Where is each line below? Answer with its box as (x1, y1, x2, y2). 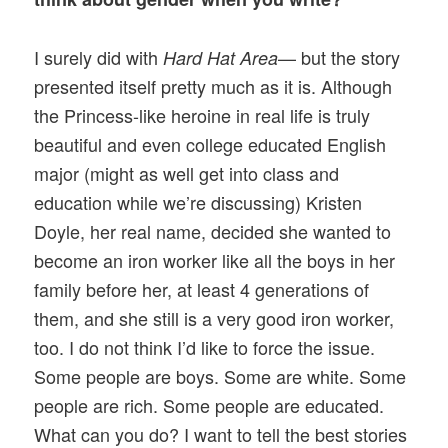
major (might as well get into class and (34, 159, 340, 186)
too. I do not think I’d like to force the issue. (34, 333, 376, 360)
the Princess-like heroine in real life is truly (34, 101, 371, 128)
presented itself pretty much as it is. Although (34, 72, 393, 99)
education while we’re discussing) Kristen (34, 188, 363, 215)
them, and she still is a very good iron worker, (34, 304, 395, 331)
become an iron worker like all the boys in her (34, 246, 396, 273)
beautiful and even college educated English (34, 130, 387, 157)
